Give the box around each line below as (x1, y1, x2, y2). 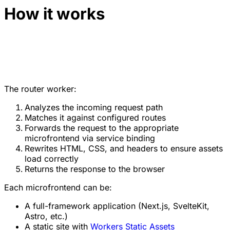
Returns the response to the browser (25, 163, 165, 174)
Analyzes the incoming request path (25, 102, 163, 112)
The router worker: (4, 83, 76, 94)
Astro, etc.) (25, 210, 68, 221)
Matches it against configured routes (25, 112, 166, 123)
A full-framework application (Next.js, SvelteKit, (25, 200, 209, 211)
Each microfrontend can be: (4, 182, 112, 193)
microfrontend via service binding (25, 132, 155, 143)
